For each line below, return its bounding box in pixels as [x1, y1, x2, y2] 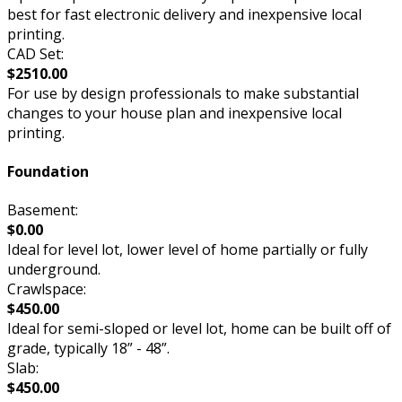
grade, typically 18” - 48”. [7, 338, 170, 359]
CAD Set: [7, 43, 64, 64]
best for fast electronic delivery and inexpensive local [7, 4, 362, 24]
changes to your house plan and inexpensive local [7, 102, 342, 123]
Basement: [7, 200, 78, 221]
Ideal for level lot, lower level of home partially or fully [7, 240, 368, 260]
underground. [7, 259, 100, 280]
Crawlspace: [7, 279, 86, 300]
